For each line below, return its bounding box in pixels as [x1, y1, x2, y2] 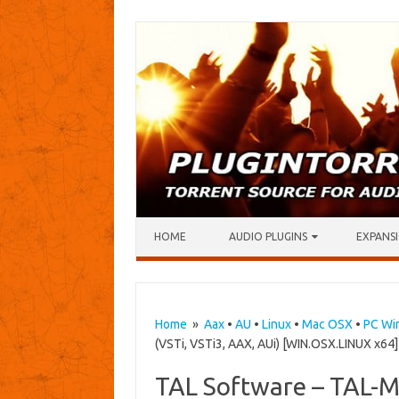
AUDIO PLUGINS [229, 231, 307, 243]
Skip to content [136, 216, 220, 232]
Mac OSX [301, 317, 353, 332]
